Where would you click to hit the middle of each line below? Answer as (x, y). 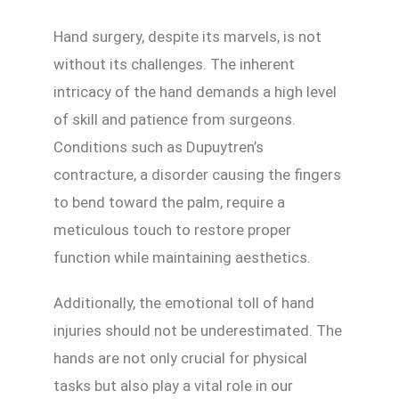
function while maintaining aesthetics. (182, 257)
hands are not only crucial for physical (180, 358)
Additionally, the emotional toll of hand (184, 302)
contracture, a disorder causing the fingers (197, 174)
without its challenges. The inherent (174, 64)
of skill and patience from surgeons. (175, 119)
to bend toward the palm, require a (169, 202)
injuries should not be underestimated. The (198, 330)
